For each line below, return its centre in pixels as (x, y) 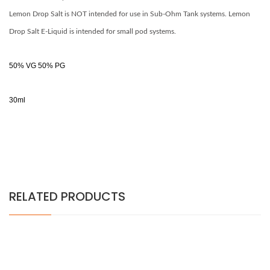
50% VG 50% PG (37, 66)
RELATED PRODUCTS (67, 196)
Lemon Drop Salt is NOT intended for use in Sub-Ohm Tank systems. (118, 14)
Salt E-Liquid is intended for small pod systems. (102, 31)
